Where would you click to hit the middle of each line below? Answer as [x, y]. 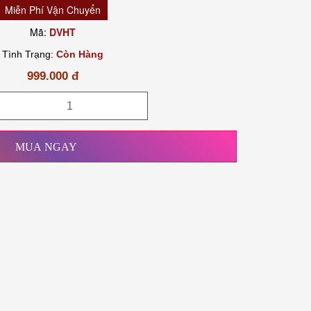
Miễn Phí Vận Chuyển [53, 10]
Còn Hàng [80, 54]
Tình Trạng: [29, 54]
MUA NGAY [46, 146]
